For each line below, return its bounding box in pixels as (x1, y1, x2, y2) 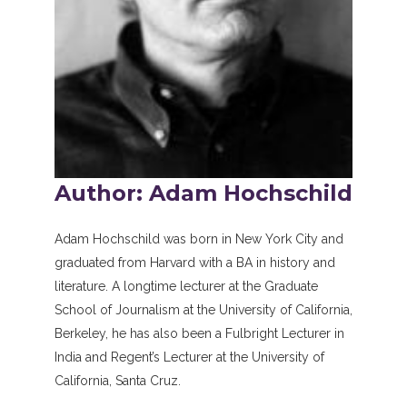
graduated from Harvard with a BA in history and (55, 254, 335, 270)
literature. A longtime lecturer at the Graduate (55, 278, 318, 293)
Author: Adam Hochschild (55, 179, 352, 206)
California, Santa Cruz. (55, 372, 181, 388)
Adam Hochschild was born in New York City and (55, 231, 343, 246)
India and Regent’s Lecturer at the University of (55, 349, 324, 364)
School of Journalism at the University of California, (55, 302, 352, 317)
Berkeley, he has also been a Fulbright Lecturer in (55, 325, 344, 341)
